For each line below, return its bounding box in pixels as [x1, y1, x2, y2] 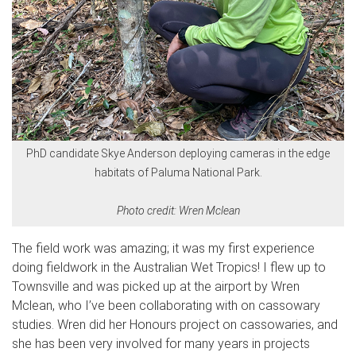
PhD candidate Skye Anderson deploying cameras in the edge [26, 146, 330, 160]
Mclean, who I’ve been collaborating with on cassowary [12, 298, 320, 314]
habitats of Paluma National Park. [94, 165, 262, 179]
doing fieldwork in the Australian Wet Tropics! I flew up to [12, 260, 326, 276]
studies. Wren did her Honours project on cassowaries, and [12, 317, 338, 333]
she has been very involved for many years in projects [12, 336, 310, 352]
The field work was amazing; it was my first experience [12, 241, 315, 257]
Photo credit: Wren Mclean [116, 203, 240, 217]
